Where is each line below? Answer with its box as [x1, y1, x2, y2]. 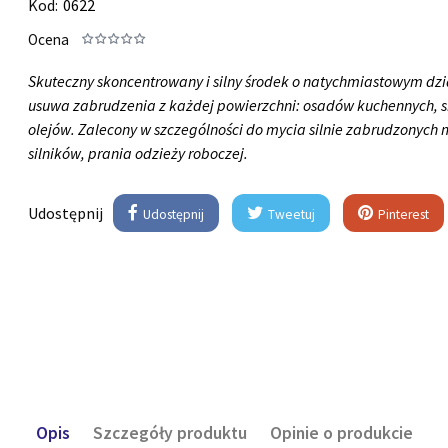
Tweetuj [265, 206, 316, 224]
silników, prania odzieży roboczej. [28, 143, 249, 164]
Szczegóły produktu [92, 421, 247, 444]
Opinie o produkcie [269, 421, 413, 444]
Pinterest [375, 206, 430, 224]
